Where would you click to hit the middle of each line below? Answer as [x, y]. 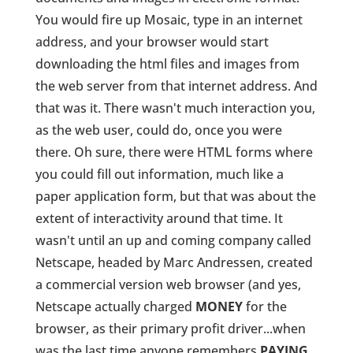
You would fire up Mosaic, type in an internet [169, 20]
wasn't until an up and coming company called [173, 241]
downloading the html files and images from [167, 64]
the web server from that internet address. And [176, 86]
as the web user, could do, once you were [158, 130]
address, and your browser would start [152, 42]
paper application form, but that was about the [175, 197]
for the [264, 307]
